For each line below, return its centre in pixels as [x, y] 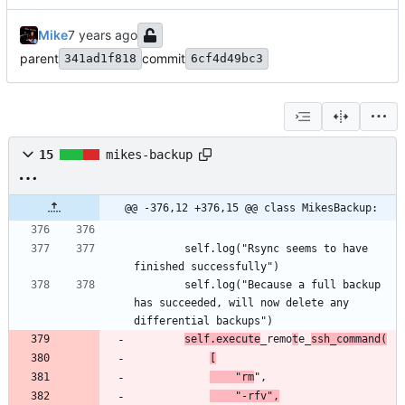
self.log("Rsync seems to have [159, 249]
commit [164, 59]
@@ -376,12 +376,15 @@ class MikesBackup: [251, 208]
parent [39, 59]
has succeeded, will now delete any [241, 303]
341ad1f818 [100, 59]
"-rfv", [257, 396]
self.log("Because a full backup [159, 285]
